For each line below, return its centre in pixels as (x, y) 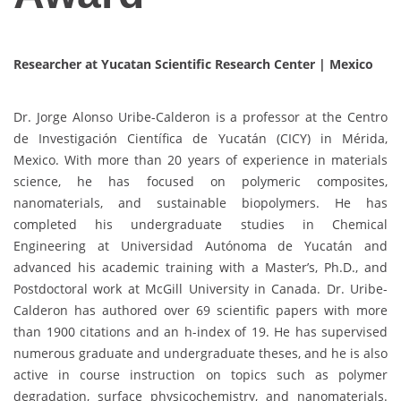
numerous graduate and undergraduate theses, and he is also (200, 353)
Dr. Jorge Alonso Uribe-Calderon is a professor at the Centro (200, 116)
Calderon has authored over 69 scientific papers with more (200, 310)
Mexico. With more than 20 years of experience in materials (200, 159)
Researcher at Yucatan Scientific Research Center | (170, 64)
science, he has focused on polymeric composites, (200, 181)
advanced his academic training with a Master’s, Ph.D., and (200, 267)
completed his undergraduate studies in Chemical (200, 224)
